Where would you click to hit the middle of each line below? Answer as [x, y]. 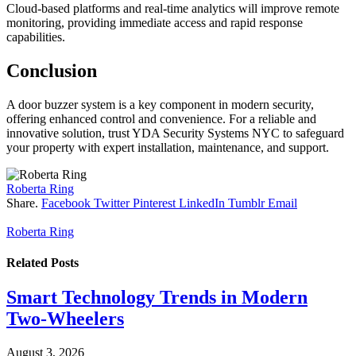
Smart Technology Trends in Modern [157, 298]
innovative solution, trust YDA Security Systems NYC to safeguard [175, 133]
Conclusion [52, 71]
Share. [22, 203]
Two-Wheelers [65, 319]
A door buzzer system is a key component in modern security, [160, 104]
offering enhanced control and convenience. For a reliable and [161, 118]
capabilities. [36, 37]
